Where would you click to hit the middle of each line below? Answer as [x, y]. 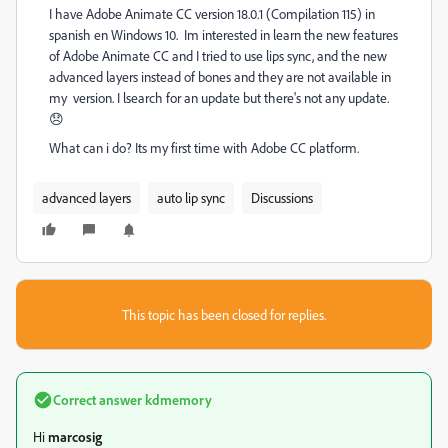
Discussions [282, 197]
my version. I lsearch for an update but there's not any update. [219, 97]
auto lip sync [191, 197]
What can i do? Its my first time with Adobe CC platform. [204, 147]
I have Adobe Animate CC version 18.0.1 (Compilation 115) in [212, 13]
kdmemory [177, 399]
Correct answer [97, 399]
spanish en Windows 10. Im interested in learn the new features [223, 34]
